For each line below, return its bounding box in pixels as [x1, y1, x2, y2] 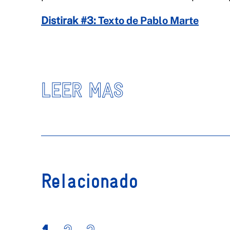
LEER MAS [41, 79, 124, 102]
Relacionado [41, 169, 138, 193]
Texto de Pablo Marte [96, 14, 199, 27]
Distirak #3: [41, 14, 96, 27]
